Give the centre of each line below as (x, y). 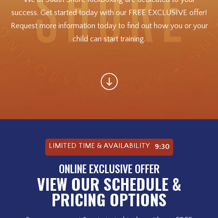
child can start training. (109, 39)
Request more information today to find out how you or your (109, 26)
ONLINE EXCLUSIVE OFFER (109, 168)
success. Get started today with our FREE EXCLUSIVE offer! (109, 13)
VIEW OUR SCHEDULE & (109, 184)
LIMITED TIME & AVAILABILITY (100, 146)
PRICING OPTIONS (109, 199)
